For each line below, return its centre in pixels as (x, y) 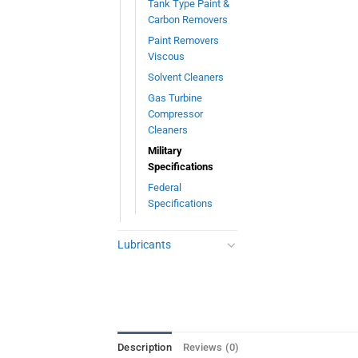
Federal (165, 187)
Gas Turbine (175, 97)
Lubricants (144, 245)
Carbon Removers (188, 19)
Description (145, 348)
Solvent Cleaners (186, 77)
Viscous (166, 56)
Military (165, 150)
